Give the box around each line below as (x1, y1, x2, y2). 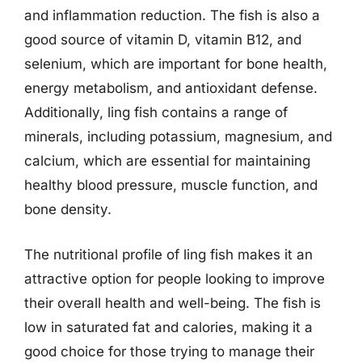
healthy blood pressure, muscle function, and (24, 177, 318, 193)
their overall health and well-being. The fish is (24, 294, 321, 311)
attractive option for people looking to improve (24, 270, 325, 287)
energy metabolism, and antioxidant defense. (24, 80, 318, 96)
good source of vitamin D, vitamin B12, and (24, 32, 301, 48)
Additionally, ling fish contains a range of (24, 104, 288, 120)
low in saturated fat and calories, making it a (24, 318, 313, 335)
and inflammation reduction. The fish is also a (24, 7, 320, 23)
